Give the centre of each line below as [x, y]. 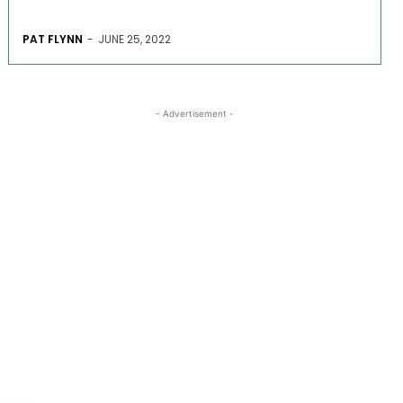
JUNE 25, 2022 [134, 39]
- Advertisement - [194, 113]
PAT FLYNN [52, 39]
